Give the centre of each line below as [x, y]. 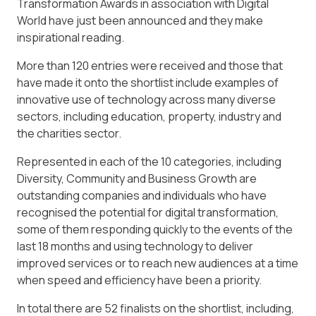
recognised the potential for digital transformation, [148, 212]
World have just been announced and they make [140, 20]
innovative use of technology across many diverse [146, 99]
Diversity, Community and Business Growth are [137, 178]
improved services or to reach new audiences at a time [158, 263]
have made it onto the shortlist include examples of [148, 82]
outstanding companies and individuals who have [142, 195]
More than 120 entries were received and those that [150, 65]
